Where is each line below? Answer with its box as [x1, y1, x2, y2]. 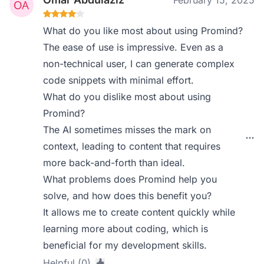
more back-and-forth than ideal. [43, 157, 186, 169]
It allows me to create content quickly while [43, 206, 236, 218]
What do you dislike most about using [43, 91, 212, 103]
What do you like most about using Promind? [43, 25, 243, 37]
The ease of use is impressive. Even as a [43, 41, 224, 53]
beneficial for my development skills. [43, 239, 207, 251]
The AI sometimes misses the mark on [43, 124, 212, 136]
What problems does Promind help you [43, 173, 217, 185]
